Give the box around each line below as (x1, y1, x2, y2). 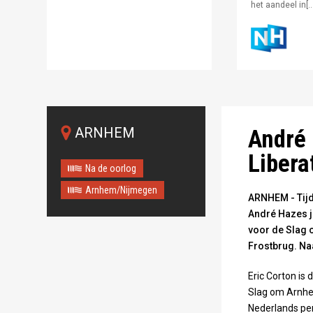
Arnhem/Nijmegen (85, 184, 158, 196)
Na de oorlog (85, 162, 137, 174)
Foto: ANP (242, 78, 286, 89)
